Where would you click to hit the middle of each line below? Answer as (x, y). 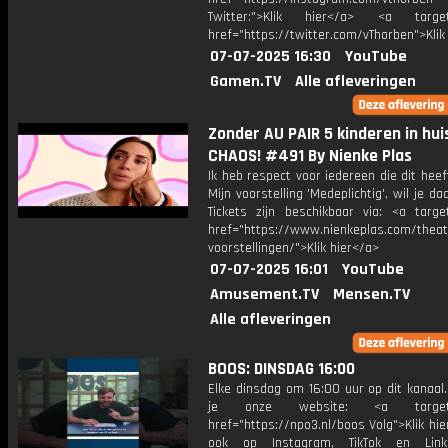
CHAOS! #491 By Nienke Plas (310, 156)
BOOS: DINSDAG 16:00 (281, 369)
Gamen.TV (245, 81)
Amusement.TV (264, 294)
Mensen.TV (371, 294)
